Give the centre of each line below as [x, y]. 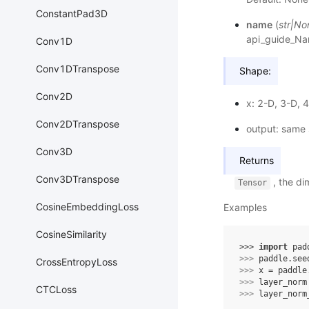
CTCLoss [56, 290]
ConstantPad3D [72, 14]
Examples [245, 208]
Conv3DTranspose [78, 179]
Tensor [252, 183]
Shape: [255, 71]
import [273, 247]
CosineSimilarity [71, 235]
